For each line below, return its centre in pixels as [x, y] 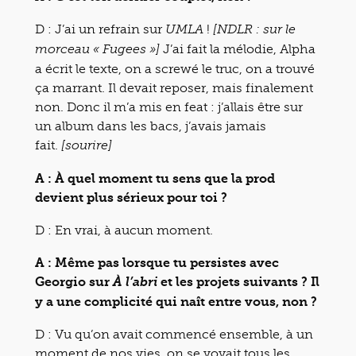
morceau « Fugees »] [97, 50]
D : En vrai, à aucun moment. [124, 230]
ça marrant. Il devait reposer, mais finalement [174, 88]
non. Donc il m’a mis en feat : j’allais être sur [169, 107]
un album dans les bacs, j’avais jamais [151, 126]
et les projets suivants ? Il [238, 282]
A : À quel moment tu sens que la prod [155, 178]
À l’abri [135, 283]
